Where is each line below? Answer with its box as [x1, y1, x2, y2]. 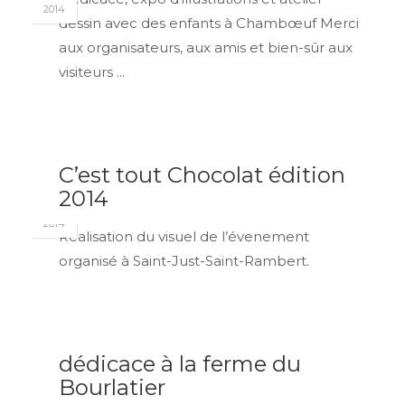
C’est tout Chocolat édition [59, 162, 345, 188]
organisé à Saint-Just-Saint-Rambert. [59, 252, 309, 269]
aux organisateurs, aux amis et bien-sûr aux [59, 39, 353, 56]
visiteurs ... [59, 63, 125, 80]
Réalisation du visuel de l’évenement [59, 228, 309, 245]
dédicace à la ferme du [59, 351, 301, 377]
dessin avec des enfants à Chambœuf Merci [59, 14, 359, 32]
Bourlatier [59, 374, 165, 400]
